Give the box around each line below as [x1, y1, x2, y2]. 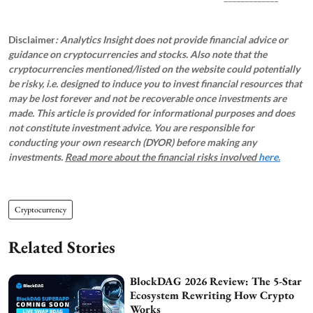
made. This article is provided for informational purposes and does [8, 107, 295, 119]
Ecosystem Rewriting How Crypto [130, 288, 295, 303]
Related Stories [8, 236, 115, 259]
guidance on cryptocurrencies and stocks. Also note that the [8, 48, 267, 61]
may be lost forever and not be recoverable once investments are [8, 92, 286, 105]
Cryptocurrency [15, 204, 66, 216]
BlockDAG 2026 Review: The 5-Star [130, 274, 303, 289]
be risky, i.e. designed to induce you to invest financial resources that [8, 78, 302, 90]
